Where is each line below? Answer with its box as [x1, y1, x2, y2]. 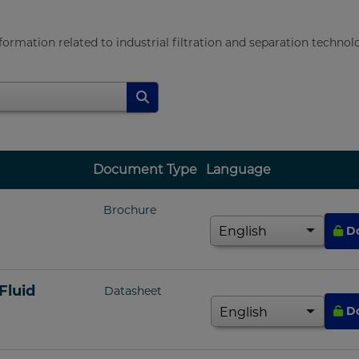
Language [206, 162, 272, 178]
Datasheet [103, 283, 162, 298]
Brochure [103, 203, 156, 218]
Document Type [92, 162, 197, 178]
